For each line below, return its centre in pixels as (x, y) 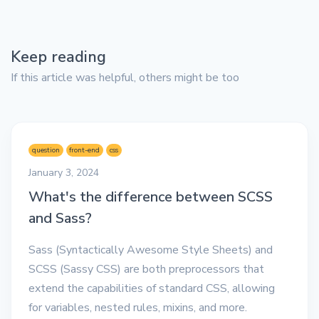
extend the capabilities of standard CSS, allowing (152, 289)
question (46, 150)
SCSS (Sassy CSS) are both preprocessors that (146, 270)
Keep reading (58, 57)
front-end (85, 150)
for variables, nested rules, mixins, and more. (138, 308)
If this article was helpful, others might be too (125, 78)
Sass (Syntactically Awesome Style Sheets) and (151, 250)
